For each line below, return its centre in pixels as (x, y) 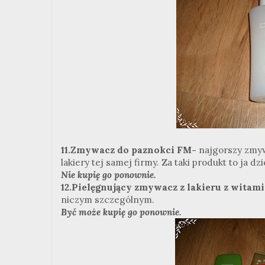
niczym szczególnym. (108, 199)
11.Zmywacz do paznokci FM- (130, 150)
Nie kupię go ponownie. (109, 174)
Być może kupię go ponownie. (121, 212)
